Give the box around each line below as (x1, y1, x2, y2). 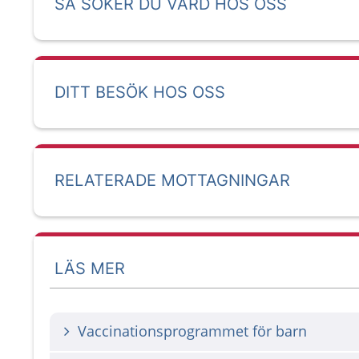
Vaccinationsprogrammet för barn (78, 321, 307, 341)
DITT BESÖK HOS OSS (54, 83, 225, 102)
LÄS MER (54, 258, 125, 278)
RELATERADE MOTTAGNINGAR (54, 171, 290, 190)
